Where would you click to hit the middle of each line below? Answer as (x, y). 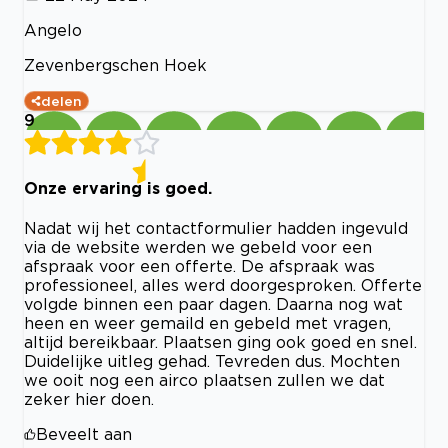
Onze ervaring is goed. (118, 187)
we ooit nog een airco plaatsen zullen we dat (204, 379)
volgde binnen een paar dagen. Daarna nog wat (213, 303)
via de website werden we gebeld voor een (198, 246)
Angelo (53, 30)
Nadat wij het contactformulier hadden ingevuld (216, 227)
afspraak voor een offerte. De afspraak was (199, 265)
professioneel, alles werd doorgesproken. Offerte (223, 284)
